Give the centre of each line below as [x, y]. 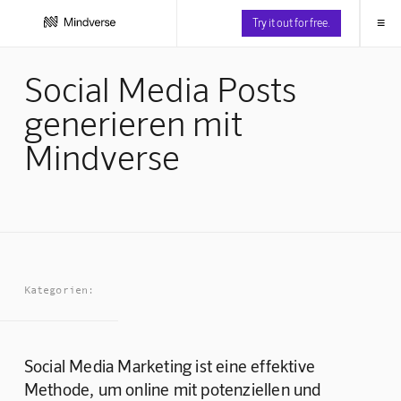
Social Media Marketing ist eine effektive [171, 365]
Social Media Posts [160, 88]
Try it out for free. [291, 22]
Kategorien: [59, 290]
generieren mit [133, 122]
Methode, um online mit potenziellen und [174, 388]
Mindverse [102, 156]
